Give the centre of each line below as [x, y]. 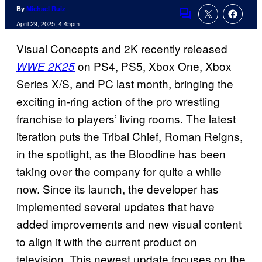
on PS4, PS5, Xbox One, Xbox [153, 66]
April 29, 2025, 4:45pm [48, 24]
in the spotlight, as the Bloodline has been [121, 154]
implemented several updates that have [116, 206]
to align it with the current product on [107, 242]
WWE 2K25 [46, 66]
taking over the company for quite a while [119, 171]
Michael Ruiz [46, 9]
